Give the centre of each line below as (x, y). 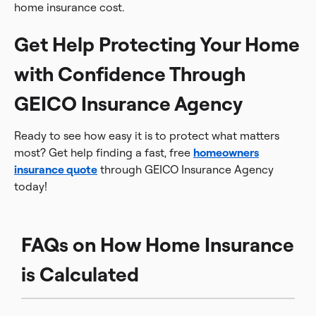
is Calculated (80, 274)
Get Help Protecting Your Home (157, 44)
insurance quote (56, 169)
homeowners (226, 152)
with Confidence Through (130, 74)
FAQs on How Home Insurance (158, 244)
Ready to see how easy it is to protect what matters (147, 135)
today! (31, 186)
